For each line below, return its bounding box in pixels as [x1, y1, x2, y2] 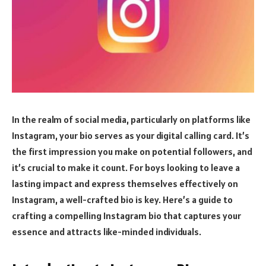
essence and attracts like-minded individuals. [12, 225, 201, 237]
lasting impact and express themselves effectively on [12, 177, 238, 189]
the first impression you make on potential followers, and [12, 145, 252, 157]
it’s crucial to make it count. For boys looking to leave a [12, 161, 240, 173]
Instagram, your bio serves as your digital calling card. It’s [12, 129, 249, 141]
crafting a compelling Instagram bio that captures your [12, 209, 241, 221]
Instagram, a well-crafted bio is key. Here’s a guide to [12, 193, 233, 205]
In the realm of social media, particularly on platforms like [12, 113, 251, 125]
